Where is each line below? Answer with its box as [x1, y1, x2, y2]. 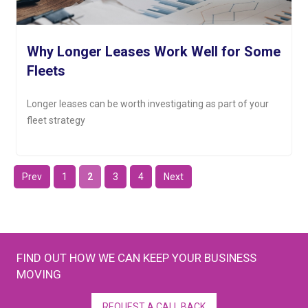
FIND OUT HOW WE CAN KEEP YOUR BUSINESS [16, 251, 257, 265]
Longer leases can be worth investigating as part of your [27, 98, 269, 110]
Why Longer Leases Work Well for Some [27, 43, 281, 60]
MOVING [16, 267, 62, 282]
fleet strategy [27, 115, 86, 126]
